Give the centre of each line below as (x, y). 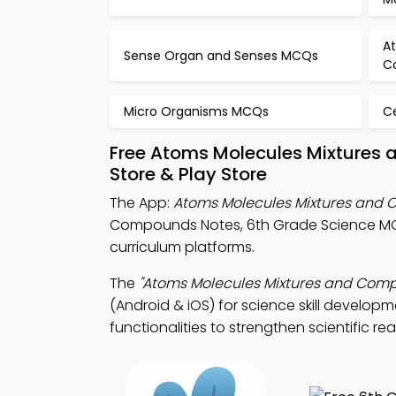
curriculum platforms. (182, 247)
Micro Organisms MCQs (196, 111)
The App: (141, 203)
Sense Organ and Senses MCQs (221, 55)
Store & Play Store (188, 174)
